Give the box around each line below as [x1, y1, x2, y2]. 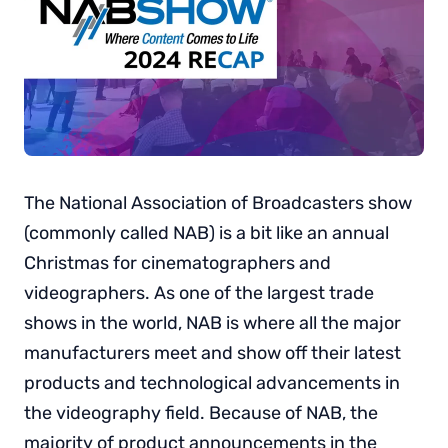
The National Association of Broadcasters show [24, 191, 412, 214]
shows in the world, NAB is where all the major [24, 311, 401, 334]
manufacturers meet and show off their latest [24, 341, 401, 364]
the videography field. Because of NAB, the [24, 401, 378, 424]
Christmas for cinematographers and [24, 251, 331, 274]
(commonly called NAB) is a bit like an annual [24, 221, 389, 244]
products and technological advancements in [24, 371, 400, 394]
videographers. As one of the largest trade [24, 281, 374, 304]
